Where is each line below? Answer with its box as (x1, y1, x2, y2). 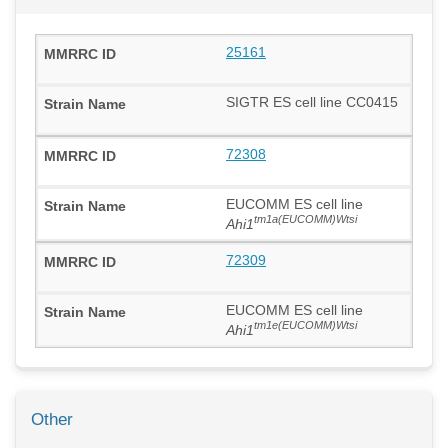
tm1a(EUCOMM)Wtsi (254, 213, 357, 226)
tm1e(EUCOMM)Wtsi (254, 319, 357, 332)
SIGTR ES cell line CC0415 (226, 93, 398, 110)
